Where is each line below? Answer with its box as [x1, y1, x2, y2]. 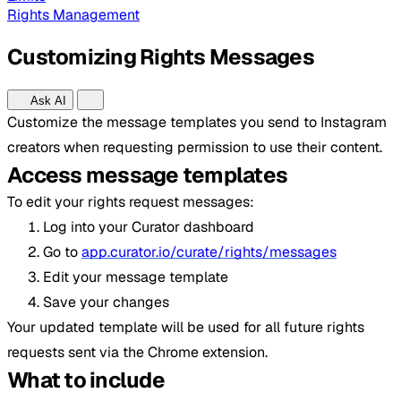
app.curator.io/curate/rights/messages [81, 242, 337, 261]
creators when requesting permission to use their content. [7, 137, 382, 157]
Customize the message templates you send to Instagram [7, 112, 387, 132]
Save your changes [43, 292, 169, 311]
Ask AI [27, 93, 66, 107]
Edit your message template [43, 267, 228, 286]
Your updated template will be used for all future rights [7, 317, 364, 337]
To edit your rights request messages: [7, 192, 254, 211]
